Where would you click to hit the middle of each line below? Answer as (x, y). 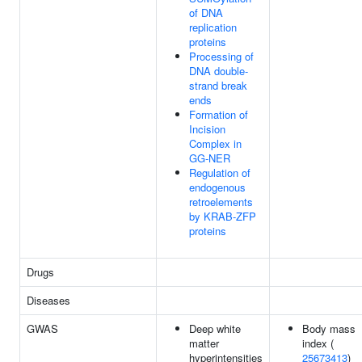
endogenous (217, 187)
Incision (207, 129)
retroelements (221, 202)
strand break (218, 85)
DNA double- (219, 71)
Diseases (48, 300)
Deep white (215, 328)
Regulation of (220, 173)
